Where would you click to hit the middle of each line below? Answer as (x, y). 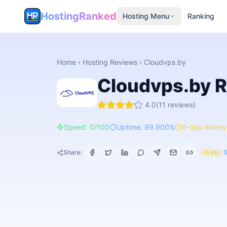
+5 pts (211, 152)
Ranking (201, 16)
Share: (73, 152)
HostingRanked (79, 16)
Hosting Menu (146, 16)
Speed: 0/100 (87, 127)
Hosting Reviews (110, 62)
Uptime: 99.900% (146, 127)
